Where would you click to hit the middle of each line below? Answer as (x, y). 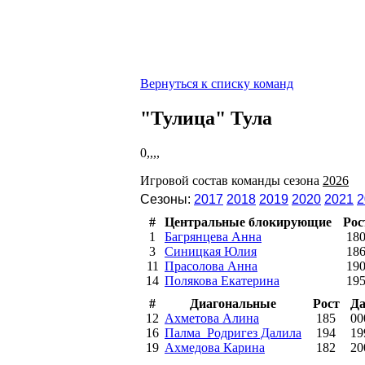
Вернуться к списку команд (217, 84)
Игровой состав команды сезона (231, 180)
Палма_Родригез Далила (233, 332)
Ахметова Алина (212, 318)
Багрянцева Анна (213, 236)
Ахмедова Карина (215, 347)
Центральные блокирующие (248, 222)
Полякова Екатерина (222, 280)
